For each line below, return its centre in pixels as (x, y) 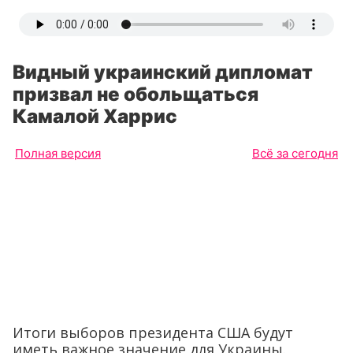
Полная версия (58, 153)
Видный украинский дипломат (163, 72)
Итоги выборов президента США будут (153, 332)
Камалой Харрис (95, 116)
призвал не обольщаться (136, 94)
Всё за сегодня (295, 153)
